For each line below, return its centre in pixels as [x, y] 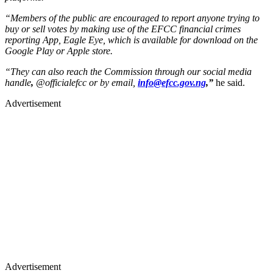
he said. [230, 82]
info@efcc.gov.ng [172, 82]
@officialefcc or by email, [87, 82]
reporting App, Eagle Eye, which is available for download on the [131, 40]
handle [18, 82]
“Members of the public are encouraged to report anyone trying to [132, 18]
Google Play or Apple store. [59, 51]
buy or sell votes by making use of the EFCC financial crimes [123, 29]
